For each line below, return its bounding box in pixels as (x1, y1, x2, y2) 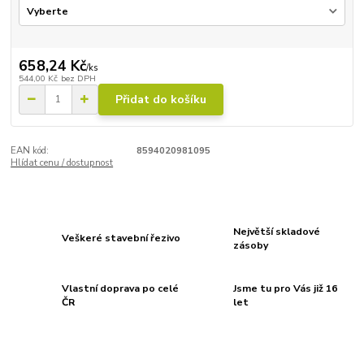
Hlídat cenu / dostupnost (11, 156, 114, 169)
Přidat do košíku (115, 92, 206, 108)
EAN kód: (11, 144, 50, 157)
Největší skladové (233, 224, 321, 238)
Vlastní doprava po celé (62, 281, 180, 295)
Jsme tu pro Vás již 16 (233, 281, 338, 295)
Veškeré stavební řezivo (62, 232, 181, 245)
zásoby (233, 238, 269, 252)
